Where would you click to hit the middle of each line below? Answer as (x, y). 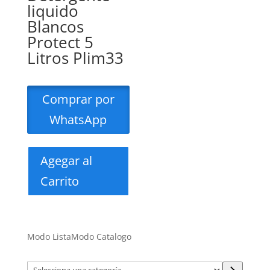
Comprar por (78, 99)
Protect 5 (60, 42)
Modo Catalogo (101, 236)
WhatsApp (78, 119)
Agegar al (66, 160)
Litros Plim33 (75, 58)
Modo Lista (49, 236)
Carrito (59, 181)
